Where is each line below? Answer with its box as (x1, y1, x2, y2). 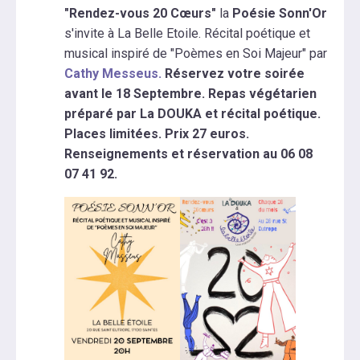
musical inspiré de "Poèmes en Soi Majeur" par (64, 45, 327, 61)
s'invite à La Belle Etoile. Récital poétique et (64, 25, 310, 41)
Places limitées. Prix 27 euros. (64, 125, 249, 141)
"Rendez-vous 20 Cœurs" (64, 5, 219, 21)
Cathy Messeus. (64, 65, 165, 81)
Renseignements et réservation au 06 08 (64, 145, 313, 162)
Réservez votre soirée (165, 65, 305, 81)
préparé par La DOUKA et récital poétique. (64, 105, 321, 121)
